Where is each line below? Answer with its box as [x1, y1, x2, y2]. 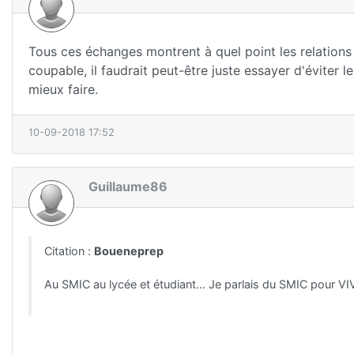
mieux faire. [28, 81, 98, 98]
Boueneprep [94, 243, 164, 258]
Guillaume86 [88, 179, 168, 195]
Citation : [44, 243, 94, 258]
